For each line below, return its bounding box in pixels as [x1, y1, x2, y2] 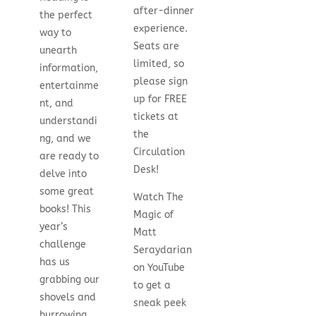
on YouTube [133, 262, 186, 274]
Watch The [133, 191, 184, 204]
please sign [133, 75, 188, 88]
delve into [39, 167, 87, 180]
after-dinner [133, 5, 195, 18]
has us [39, 255, 70, 268]
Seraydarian [133, 244, 193, 257]
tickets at [133, 111, 179, 123]
